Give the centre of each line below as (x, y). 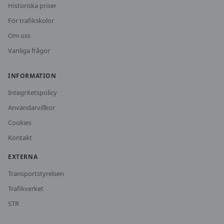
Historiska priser (32, 5)
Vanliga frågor (29, 50)
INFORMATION (32, 76)
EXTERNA (23, 157)
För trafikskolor (31, 20)
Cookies (20, 122)
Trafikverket (26, 188)
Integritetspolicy (32, 92)
